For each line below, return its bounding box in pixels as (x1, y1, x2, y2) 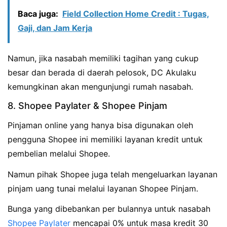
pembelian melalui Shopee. (8, 148, 110, 159)
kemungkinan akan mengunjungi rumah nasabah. (8, 81, 193, 92)
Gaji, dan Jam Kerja (18, 22, 92, 33)
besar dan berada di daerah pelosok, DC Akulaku (8, 67, 196, 78)
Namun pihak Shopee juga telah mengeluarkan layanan (8, 169, 217, 179)
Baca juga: (18, 8, 58, 19)
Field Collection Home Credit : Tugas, (62, 8, 209, 19)
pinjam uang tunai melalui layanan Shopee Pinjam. (8, 183, 198, 194)
